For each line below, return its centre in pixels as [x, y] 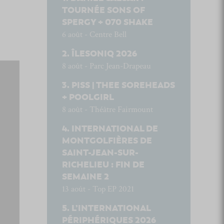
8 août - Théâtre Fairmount [107, 109]
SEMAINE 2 [85, 177]
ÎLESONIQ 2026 [104, 54]
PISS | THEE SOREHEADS [123, 85]
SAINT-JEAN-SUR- [100, 153]
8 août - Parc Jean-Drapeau [106, 66]
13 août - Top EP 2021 [98, 189]
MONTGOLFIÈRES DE [107, 141]
